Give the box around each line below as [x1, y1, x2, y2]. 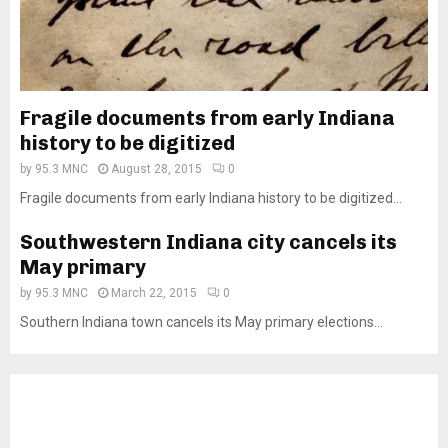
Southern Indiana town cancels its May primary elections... [20, 314, 383, 330]
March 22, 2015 [111, 286, 197, 300]
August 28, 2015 [111, 162, 202, 176]
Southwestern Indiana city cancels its [20, 230, 397, 254]
